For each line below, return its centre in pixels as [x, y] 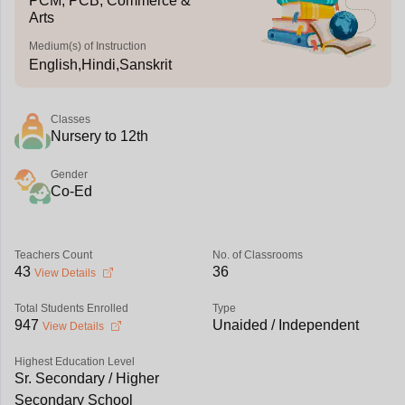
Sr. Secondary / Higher [86, 378]
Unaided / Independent [285, 325]
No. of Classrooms [257, 255]
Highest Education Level [74, 362]
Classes [70, 119]
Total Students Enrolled [71, 308]
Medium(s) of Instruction [87, 46]
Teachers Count [53, 255]
